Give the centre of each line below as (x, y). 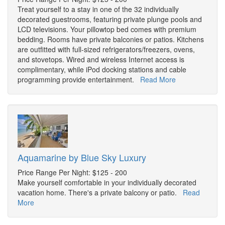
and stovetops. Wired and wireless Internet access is (101, 60)
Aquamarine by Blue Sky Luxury (82, 157)
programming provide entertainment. (79, 80)
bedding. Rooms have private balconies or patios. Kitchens (111, 39)
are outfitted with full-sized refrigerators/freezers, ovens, (106, 49)
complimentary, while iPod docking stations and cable (102, 70)
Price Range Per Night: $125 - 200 (72, 173)
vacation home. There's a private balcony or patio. (100, 193)
